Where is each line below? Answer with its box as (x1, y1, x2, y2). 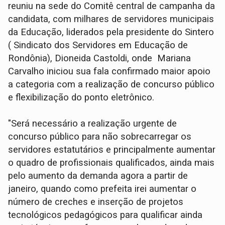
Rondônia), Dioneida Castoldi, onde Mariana (8, 53, 191, 64)
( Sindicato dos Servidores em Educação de (8, 40, 188, 51)
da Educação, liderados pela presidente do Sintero (8, 27, 214, 38)
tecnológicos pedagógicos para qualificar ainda (8, 209, 203, 221)
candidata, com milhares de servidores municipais (8, 14, 214, 25)
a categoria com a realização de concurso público (8, 79, 215, 90)
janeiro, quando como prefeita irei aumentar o (8, 183, 197, 195)
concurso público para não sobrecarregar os (8, 131, 192, 143)
